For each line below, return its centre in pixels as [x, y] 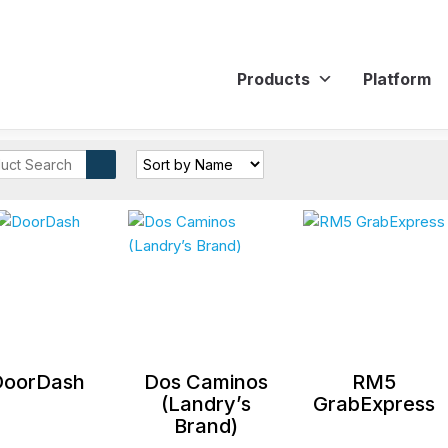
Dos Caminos [205, 381]
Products [273, 78]
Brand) [205, 425]
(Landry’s [205, 403]
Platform [397, 78]
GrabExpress [374, 403]
